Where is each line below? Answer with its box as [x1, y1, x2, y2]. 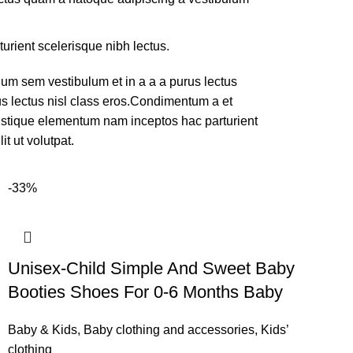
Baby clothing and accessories [84, 323, 255, 336]
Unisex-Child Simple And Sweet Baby [8, 258, 295, 278]
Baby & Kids [8, 323, 77, 336]
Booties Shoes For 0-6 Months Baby [8, 282, 283, 302]
